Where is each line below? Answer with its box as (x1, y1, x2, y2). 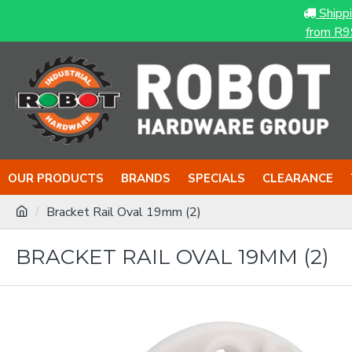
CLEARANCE (262, 170, 333, 186)
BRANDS (121, 170, 170, 186)
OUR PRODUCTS (8, 170, 104, 186)
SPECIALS (188, 170, 245, 186)
